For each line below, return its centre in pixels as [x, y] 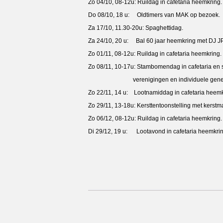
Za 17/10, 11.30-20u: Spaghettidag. [136, 28]
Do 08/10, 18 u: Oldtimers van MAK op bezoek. [154, 15]
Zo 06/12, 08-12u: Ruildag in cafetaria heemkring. [155, 118]
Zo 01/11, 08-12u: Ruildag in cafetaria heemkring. [155, 54]
